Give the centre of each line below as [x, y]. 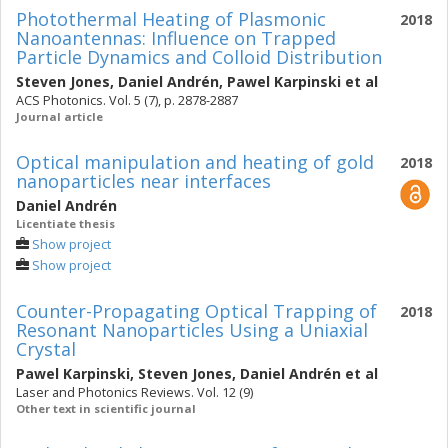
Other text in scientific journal [106, 408]
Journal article [59, 116]
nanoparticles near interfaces [143, 181]
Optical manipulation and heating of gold [195, 162]
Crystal [46, 349]
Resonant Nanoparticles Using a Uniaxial [192, 330]
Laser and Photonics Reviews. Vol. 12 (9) [134, 392]
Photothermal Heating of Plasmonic [171, 19]
